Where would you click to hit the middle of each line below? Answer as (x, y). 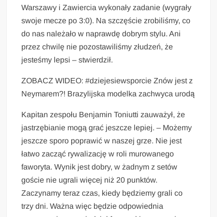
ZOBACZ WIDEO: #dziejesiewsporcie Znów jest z (107, 80)
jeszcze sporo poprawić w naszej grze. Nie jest (102, 140)
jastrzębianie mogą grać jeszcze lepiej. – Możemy (107, 127)
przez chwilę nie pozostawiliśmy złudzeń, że (97, 46)
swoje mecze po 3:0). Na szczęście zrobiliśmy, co (106, 20)
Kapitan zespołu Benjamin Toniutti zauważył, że (103, 114)
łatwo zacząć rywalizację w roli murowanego (98, 154)
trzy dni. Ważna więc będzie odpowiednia (93, 206)
